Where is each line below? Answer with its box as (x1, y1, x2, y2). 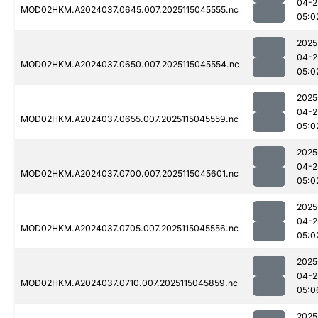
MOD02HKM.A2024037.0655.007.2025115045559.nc (21, 114, 238, 125)
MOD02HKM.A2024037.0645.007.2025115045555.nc (21, 4, 238, 16)
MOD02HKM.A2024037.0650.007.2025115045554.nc (21, 59, 239, 70)
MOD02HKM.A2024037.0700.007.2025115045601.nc (21, 168, 238, 180)
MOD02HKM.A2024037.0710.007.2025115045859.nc (21, 278, 238, 289)
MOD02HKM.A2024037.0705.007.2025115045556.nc (21, 223, 238, 234)
